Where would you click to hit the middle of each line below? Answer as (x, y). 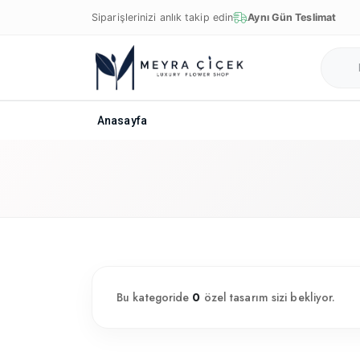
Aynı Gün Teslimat (292, 17)
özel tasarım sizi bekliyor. (268, 297)
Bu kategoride (155, 297)
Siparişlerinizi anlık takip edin (163, 17)
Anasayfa (122, 121)
